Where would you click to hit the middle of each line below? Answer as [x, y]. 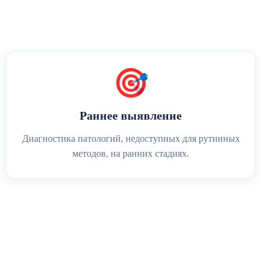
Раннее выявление [131, 115]
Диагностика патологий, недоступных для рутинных [131, 138]
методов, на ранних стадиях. [131, 153]
